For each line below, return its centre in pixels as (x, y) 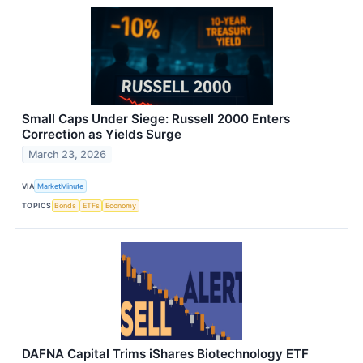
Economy (121, 206)
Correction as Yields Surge (102, 135)
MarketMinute (61, 186)
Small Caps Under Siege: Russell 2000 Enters (156, 119)
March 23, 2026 (68, 155)
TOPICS (37, 206)
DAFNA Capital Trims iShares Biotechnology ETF (165, 353)
